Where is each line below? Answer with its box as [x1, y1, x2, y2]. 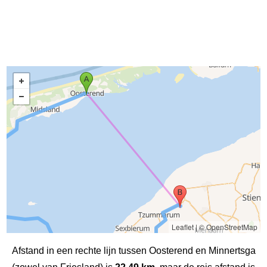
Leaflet [171, 221, 194, 232]
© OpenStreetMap [198, 221, 257, 232]
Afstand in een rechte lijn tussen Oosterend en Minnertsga [11, 245, 256, 256]
